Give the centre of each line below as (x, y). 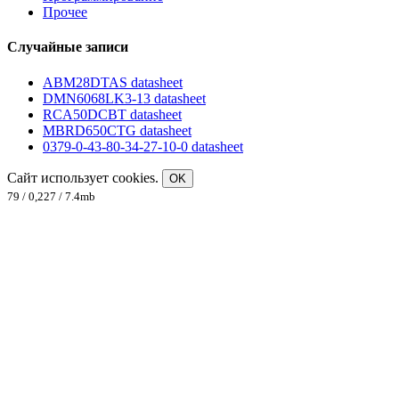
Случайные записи (68, 47)
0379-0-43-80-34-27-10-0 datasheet (143, 146)
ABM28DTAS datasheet (113, 82)
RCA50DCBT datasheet (112, 114)
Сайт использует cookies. (85, 177)
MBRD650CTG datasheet (117, 130)
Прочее (65, 12)
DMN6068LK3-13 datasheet (124, 98)
